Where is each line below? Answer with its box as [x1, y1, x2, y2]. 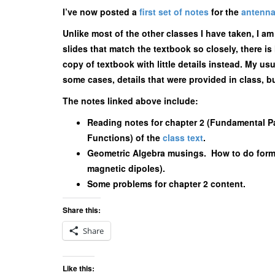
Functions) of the [87, 131, 163, 144]
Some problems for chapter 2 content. [87, 177, 246, 190]
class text [163, 131, 203, 144]
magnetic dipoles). [87, 162, 165, 174]
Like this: [63, 263, 95, 274]
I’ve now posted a [63, 6, 139, 18]
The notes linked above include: [63, 95, 198, 107]
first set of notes [139, 6, 209, 18]
